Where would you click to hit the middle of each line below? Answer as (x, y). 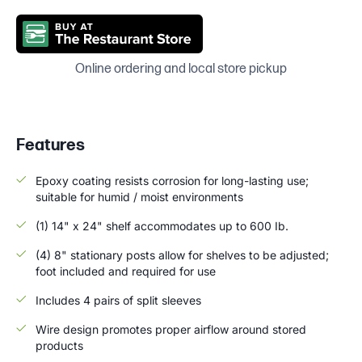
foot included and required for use (126, 271)
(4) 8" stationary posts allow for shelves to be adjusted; (182, 255)
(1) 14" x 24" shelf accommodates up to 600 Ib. (162, 225)
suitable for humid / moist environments (139, 196)
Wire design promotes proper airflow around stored (171, 329)
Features (51, 145)
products (59, 345)
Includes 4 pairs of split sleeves (118, 300)
